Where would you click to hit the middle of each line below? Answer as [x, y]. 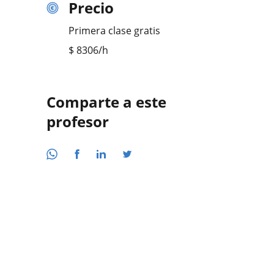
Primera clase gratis [114, 31]
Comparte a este [106, 102]
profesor [78, 121]
